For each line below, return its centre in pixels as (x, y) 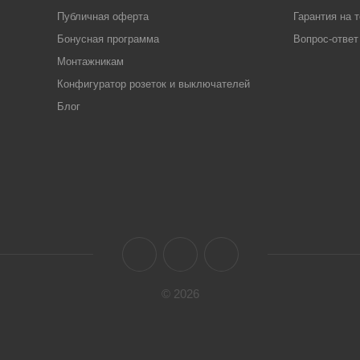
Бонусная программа (108, 39)
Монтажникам (90, 61)
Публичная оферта (102, 16)
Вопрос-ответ (325, 39)
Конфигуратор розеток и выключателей (153, 84)
